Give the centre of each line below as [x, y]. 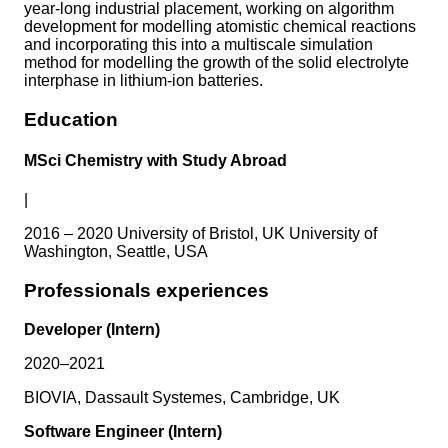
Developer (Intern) [92, 329]
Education [71, 119]
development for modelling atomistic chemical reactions [220, 27]
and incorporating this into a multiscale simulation [198, 45]
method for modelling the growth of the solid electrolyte [216, 63]
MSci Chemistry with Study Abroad [155, 161]
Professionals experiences [146, 291]
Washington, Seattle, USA [116, 252]
